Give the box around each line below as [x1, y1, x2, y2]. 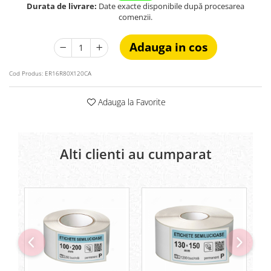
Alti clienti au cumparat [59, 144, 212, 163]
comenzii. [119, 11, 152, 22]
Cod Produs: [9, 68, 43, 77]
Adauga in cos [129, 39, 207, 55]
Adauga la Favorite [96, 96, 166, 108]
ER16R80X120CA [45, 68, 91, 77]
